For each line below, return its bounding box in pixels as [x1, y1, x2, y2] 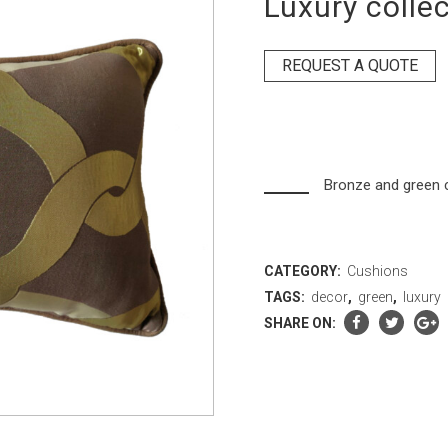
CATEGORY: [264, 263, 345, 279]
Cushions [347, 263, 409, 279]
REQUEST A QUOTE [282, 56, 419, 75]
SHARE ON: [264, 315, 337, 331]
